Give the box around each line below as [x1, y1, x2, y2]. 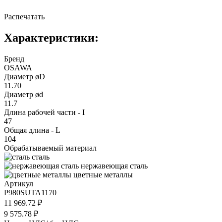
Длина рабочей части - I [4, 108, 85, 116]
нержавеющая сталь [81, 161, 148, 170]
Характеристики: [4, 31, 99, 44]
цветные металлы [73, 170, 133, 179]
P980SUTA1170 [4, 188, 56, 197]
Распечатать [4, 12, 45, 21]
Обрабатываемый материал [4, 143, 97, 152]
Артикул [4, 179, 33, 188]
